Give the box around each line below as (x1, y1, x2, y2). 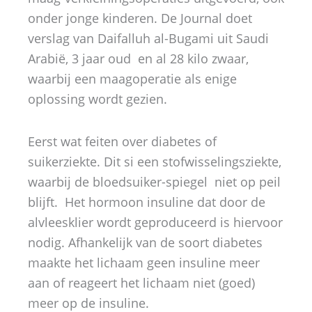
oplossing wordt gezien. (28, 91, 167, 108)
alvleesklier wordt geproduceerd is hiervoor (28, 213, 283, 231)
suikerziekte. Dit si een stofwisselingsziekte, (28, 153, 281, 170)
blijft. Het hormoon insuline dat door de (28, 193, 265, 210)
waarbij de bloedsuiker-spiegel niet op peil (28, 173, 281, 190)
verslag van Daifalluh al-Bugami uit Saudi (28, 30, 269, 47)
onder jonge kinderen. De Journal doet (28, 10, 252, 27)
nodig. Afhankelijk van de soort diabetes (28, 233, 263, 251)
